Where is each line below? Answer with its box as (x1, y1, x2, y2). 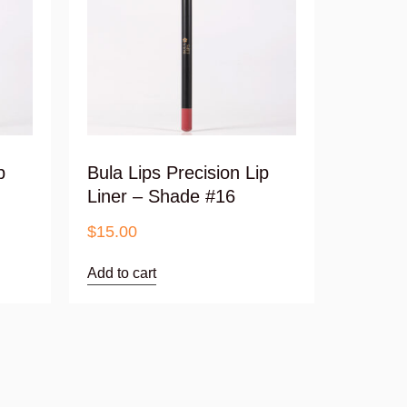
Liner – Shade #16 (87, 186, 235, 207)
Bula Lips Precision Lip (87, 163, 269, 184)
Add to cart (87, 265, 156, 282)
